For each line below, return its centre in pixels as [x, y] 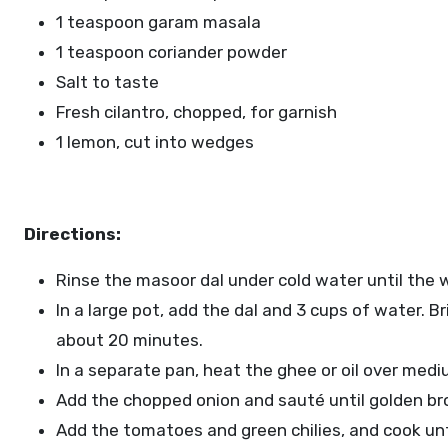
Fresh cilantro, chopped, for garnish [196, 112]
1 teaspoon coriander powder [171, 52]
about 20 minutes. [129, 340]
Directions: [72, 234]
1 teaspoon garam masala [158, 22]
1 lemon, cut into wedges [155, 142]
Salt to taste [107, 82]
